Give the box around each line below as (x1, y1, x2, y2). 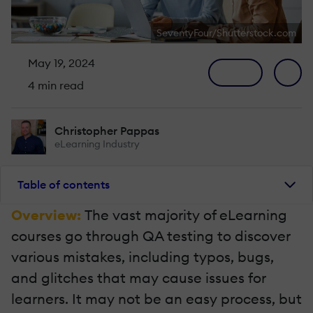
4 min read (25, 78, 84, 92)
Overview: (11, 205, 85, 224)
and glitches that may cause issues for (11, 268, 266, 286)
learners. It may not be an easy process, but (11, 289, 302, 307)
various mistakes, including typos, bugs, (11, 247, 274, 265)
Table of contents (17, 177, 110, 192)
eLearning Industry (54, 137, 140, 150)
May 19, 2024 (25, 55, 95, 70)
